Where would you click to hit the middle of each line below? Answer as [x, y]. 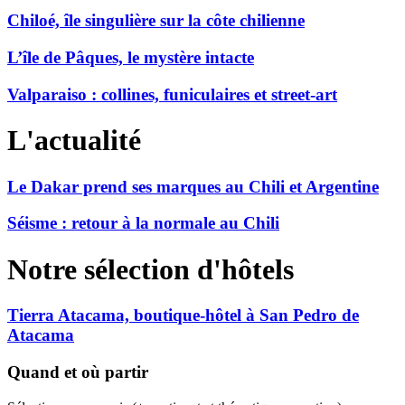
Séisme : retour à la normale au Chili [143, 223]
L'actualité [74, 141]
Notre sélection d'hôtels [151, 269]
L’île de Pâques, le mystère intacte [131, 58]
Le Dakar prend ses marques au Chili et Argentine [193, 186]
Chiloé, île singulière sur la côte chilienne [156, 21]
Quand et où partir [78, 372]
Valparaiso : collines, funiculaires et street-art [172, 94]
